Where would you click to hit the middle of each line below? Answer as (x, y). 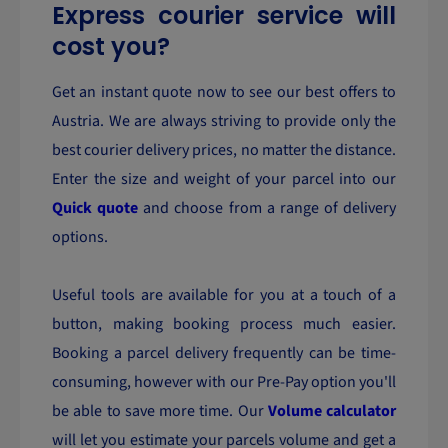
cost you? (111, 46)
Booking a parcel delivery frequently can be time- (224, 353)
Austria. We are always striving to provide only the (224, 121)
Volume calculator (331, 411)
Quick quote (95, 208)
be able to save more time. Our (160, 411)
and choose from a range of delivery (267, 208)
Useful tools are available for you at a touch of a (224, 295)
